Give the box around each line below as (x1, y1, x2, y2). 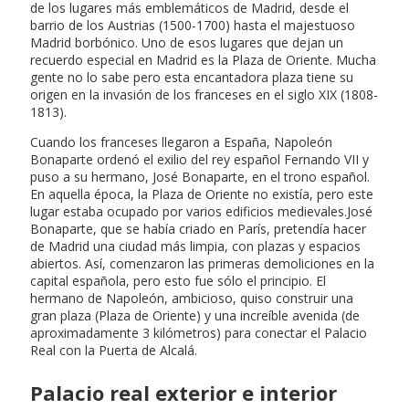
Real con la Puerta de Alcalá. (30, 341, 197, 359)
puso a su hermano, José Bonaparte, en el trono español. (30, 167, 370, 185)
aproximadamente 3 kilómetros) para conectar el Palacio (30, 323, 367, 341)
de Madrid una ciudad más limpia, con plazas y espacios (30, 236, 361, 255)
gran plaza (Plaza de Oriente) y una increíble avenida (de (30, 306, 360, 324)
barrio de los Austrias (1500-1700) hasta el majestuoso (30, 16, 355, 34)
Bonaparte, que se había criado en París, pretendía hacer (30, 219, 366, 237)
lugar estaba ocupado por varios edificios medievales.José (30, 202, 372, 220)
